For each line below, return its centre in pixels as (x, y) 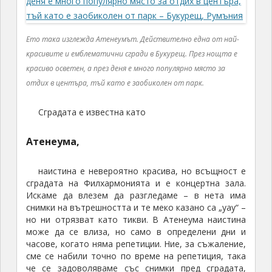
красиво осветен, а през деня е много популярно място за (126, 69)
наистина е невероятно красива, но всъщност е (142, 171)
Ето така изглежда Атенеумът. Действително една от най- (133, 39)
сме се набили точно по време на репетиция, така (136, 256)
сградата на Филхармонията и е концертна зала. (136, 183)
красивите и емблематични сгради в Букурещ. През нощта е (132, 54)
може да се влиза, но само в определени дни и (136, 232)
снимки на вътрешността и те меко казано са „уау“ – (136, 208)
